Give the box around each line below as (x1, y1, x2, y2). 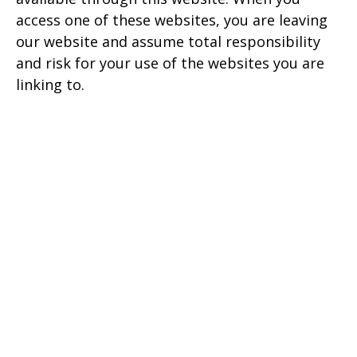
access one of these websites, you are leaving (16, 10, 328, 29)
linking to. (16, 75, 84, 94)
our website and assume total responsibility (16, 32, 320, 51)
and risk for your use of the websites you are (16, 53, 324, 73)
